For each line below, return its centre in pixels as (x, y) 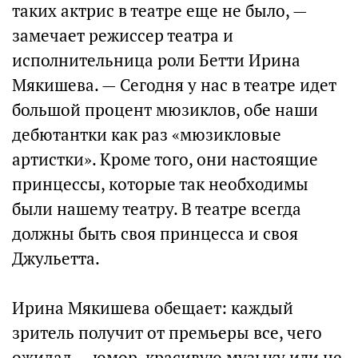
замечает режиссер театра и (123, 36)
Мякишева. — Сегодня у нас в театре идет (174, 85)
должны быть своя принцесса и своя (155, 234)
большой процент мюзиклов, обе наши (165, 110)
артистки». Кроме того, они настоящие (165, 159)
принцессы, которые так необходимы (160, 184)
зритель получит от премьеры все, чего (167, 333)
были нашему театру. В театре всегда (157, 209)
